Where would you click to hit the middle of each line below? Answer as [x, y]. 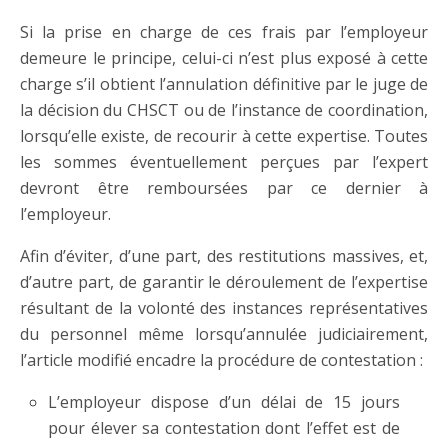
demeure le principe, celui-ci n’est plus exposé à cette [224, 58]
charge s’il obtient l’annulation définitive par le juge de [224, 84]
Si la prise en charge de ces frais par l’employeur [224, 32]
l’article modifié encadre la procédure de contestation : [221, 360]
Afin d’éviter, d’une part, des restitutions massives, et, [224, 256]
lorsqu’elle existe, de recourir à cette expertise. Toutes [224, 136]
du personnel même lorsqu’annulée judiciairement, [224, 334]
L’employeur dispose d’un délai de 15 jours [224, 402]
